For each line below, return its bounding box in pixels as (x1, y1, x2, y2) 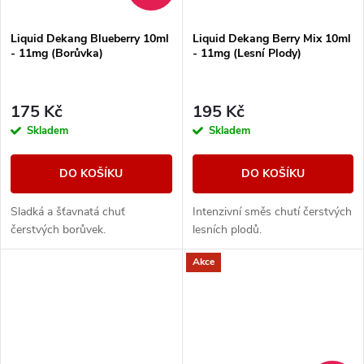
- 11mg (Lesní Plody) (192, 45, 301, 62)
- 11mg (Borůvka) (11, 45, 103, 62)
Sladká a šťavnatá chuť (11, 203, 125, 219)
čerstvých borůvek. (11, 221, 106, 237)
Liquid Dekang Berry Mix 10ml (192, 31, 351, 47)
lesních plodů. (192, 221, 262, 237)
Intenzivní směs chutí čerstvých (192, 203, 352, 219)
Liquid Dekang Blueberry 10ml (11, 31, 169, 47)
